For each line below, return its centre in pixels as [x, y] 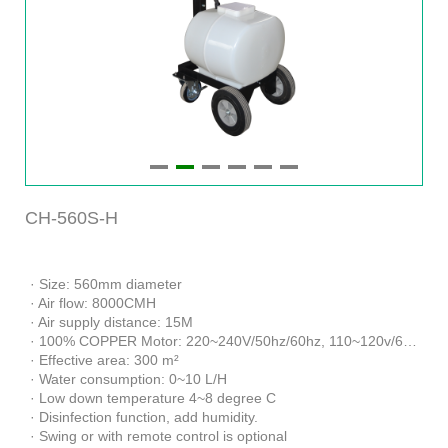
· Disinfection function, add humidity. [144, 416]
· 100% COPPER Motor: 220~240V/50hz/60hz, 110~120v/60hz [216, 340]
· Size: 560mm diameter [106, 283]
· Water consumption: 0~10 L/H [128, 378]
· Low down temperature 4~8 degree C [153, 397]
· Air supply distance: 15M [111, 321]
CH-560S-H [71, 217]
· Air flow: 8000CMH [93, 302]
